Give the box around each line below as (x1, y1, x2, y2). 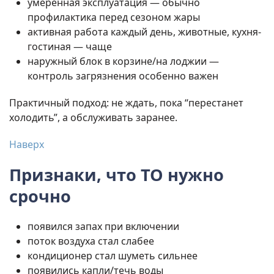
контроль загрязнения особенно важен (28, 69, 218, 83)
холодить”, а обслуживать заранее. (9, 111, 177, 125)
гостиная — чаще (28, 40, 112, 54)
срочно (9, 185, 71, 208)
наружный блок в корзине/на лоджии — (28, 54, 219, 68)
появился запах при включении (28, 220, 179, 234)
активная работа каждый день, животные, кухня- (28, 25, 261, 39)
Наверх (9, 138, 44, 152)
